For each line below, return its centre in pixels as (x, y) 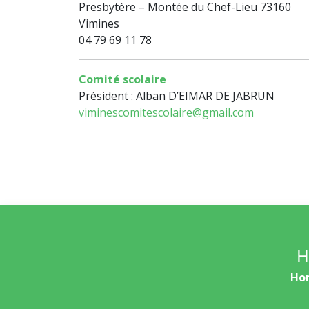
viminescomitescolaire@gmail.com (166, 113)
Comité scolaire (122, 80)
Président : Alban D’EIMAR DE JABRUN (177, 96)
